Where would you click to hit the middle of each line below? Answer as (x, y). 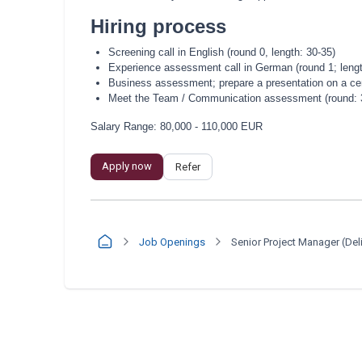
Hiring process (158, 26)
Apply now (127, 166)
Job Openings (172, 242)
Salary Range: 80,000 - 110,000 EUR (177, 126)
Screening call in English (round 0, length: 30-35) (222, 52)
